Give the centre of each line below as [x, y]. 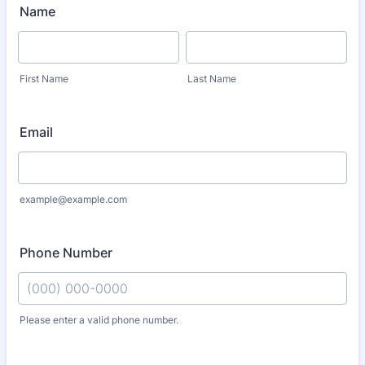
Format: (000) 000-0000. [95, 333]
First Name [44, 79]
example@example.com [73, 199]
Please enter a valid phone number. [99, 320]
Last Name [212, 79]
